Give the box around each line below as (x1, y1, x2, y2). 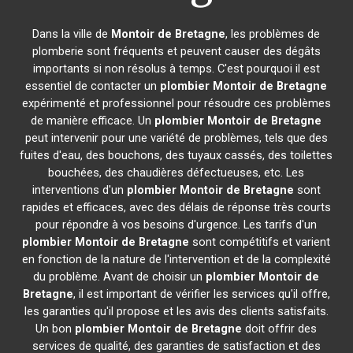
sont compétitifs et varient (189, 235, 331, 249)
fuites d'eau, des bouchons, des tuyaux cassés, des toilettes (20, 148, 333, 162)
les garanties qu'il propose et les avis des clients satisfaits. (24, 304, 329, 318)
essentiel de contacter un (25, 79, 161, 93)
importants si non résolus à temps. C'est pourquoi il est (32, 61, 320, 76)
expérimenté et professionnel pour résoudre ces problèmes (21, 96, 331, 110)
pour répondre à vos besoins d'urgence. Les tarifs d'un (35, 217, 318, 232)
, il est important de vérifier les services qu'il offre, (72, 287, 330, 301)
